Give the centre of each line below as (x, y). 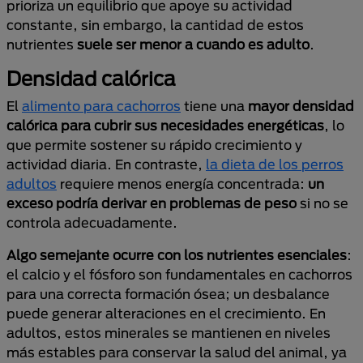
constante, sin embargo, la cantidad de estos (155, 25)
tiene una (214, 106)
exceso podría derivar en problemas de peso (152, 203)
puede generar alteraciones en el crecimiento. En (166, 313)
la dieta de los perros (275, 164)
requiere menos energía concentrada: (182, 184)
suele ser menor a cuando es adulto (193, 44)
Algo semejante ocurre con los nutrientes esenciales (177, 255)
